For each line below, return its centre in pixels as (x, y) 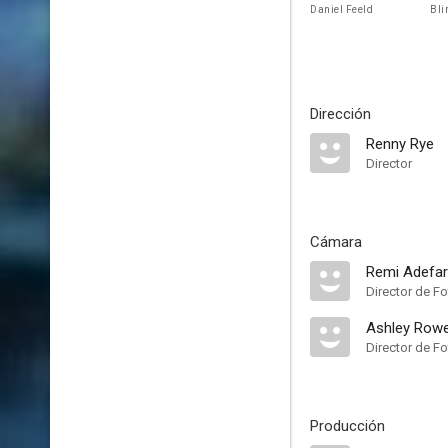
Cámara (336, 242)
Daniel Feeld (341, 9)
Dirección (340, 114)
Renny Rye (400, 144)
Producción (347, 426)
